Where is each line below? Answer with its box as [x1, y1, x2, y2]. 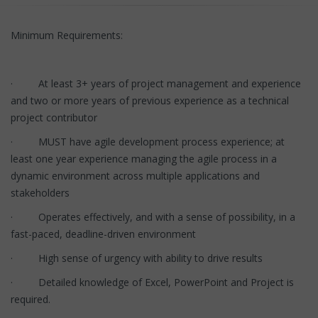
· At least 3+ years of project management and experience [11, 76, 301, 90]
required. [11, 292, 50, 306]
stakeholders [11, 185, 70, 199]
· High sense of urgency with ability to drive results [11, 251, 263, 265]
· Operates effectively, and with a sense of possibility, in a [11, 209, 295, 224]
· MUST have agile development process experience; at [11, 134, 285, 148]
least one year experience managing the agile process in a [11, 151, 277, 165]
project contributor [11, 110, 97, 124]
